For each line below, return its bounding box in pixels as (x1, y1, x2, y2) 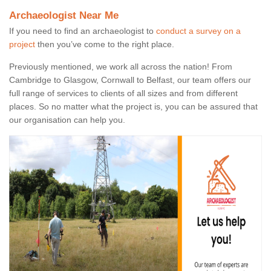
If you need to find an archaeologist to (9, 26, 156, 36)
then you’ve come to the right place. (35, 39, 174, 50)
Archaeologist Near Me (9, 10, 119, 22)
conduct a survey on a (156, 26, 241, 36)
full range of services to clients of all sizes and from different (9, 88, 238, 99)
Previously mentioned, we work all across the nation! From (9, 62, 232, 72)
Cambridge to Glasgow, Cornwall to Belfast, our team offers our (9, 75, 251, 85)
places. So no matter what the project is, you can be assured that (9, 102, 258, 112)
